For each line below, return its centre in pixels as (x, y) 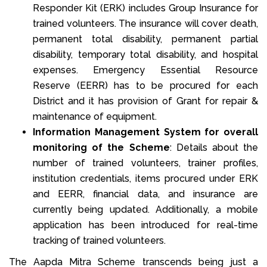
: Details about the (214, 147)
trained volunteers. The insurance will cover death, (145, 23)
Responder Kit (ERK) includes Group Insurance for (145, 8)
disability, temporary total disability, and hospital (145, 54)
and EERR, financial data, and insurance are (145, 194)
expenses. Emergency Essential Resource (145, 70)
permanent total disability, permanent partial (145, 39)
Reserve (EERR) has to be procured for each (145, 85)
